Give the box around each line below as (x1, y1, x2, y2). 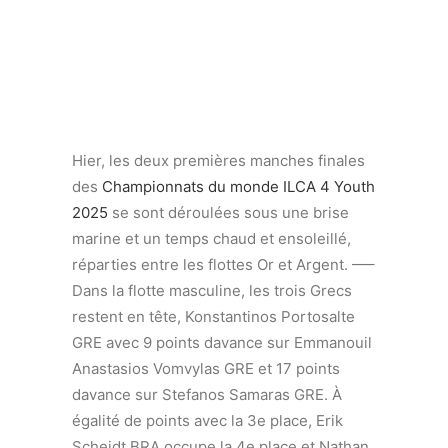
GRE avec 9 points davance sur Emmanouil (72, 333, 372, 352)
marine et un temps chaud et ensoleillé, (72, 229, 351, 248)
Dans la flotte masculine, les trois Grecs (72, 281, 352, 300)
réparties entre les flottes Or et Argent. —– (72, 255, 375, 274)
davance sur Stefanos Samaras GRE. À (72, 385, 342, 404)
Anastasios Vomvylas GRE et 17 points (72, 359, 340, 378)
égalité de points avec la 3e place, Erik (72, 411, 343, 430)
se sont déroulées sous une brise (108, 203, 349, 222)
